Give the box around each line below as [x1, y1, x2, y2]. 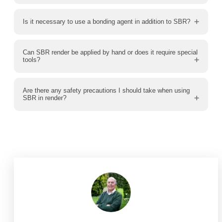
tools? [23, 55, 40, 63]
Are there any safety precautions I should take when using [23, 86, 190, 94]
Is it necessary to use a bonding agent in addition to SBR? [23, 17, 190, 25]
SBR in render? [23, 94, 66, 102]
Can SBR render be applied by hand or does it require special [23, 48, 198, 56]
